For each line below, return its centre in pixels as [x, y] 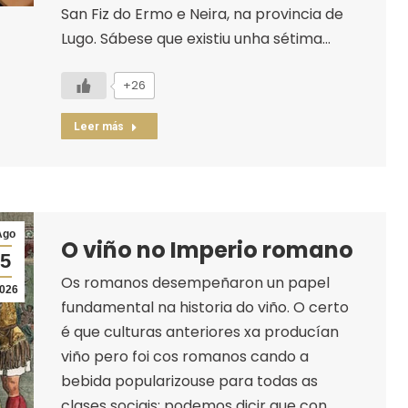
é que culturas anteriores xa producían [199, 331]
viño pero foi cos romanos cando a [184, 356]
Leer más [98, 126]
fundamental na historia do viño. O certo [204, 307]
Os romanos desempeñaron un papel [195, 282]
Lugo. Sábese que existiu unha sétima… [195, 38]
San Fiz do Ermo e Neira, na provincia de [202, 14]
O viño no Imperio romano [207, 250]
